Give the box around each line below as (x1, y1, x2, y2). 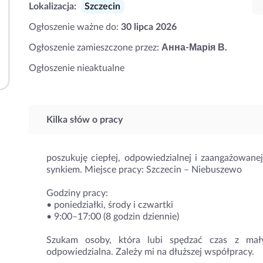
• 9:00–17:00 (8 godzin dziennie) (46, 212, 179, 221)
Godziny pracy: (46, 188, 108, 198)
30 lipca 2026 (121, 22, 177, 32)
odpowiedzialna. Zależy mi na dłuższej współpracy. (46, 247, 254, 257)
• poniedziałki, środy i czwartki (46, 200, 173, 210)
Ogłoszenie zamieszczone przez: (29, 43, 161, 52)
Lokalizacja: (29, 2, 76, 11)
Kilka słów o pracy (46, 115, 123, 124)
